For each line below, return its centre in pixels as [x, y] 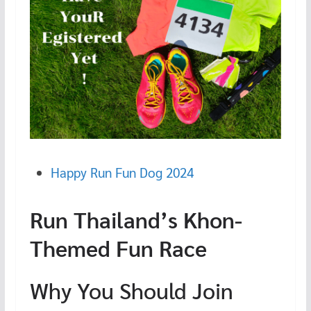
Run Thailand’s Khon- [136, 219]
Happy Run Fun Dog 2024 [122, 172]
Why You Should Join [131, 289]
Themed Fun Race [118, 247]
